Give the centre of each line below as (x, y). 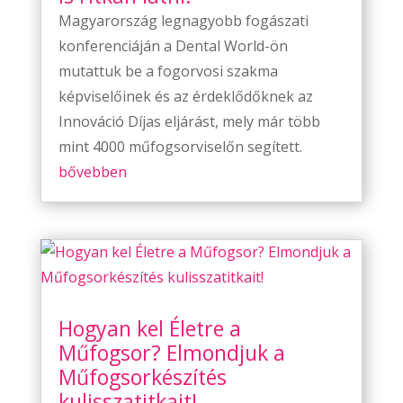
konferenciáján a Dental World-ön (173, 45)
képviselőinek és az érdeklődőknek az (185, 96)
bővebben (92, 171)
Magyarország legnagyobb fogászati (183, 20)
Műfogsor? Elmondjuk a (171, 352)
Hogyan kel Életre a (149, 328)
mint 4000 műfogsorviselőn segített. (180, 146)
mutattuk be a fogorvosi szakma (168, 71)
